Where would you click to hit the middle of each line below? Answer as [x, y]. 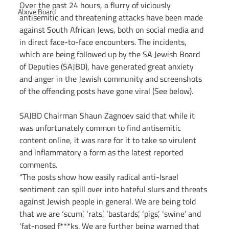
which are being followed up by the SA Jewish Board [111, 54]
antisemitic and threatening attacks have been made [112, 18]
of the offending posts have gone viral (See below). [106, 91]
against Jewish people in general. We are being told [109, 202]
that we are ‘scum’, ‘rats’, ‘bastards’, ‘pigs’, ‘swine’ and [111, 214]
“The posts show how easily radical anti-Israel [100, 177]
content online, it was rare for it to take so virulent [109, 140]
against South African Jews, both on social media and [112, 30]
